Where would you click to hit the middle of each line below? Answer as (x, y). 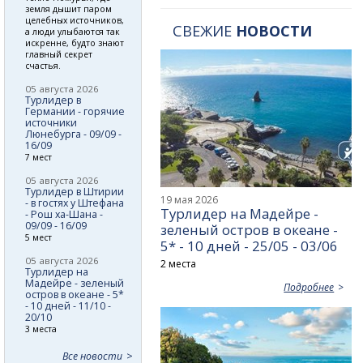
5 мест (38, 237)
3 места (41, 329)
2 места (179, 263)
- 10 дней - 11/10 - (68, 305)
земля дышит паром (68, 9)
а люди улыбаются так (73, 31)
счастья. (43, 65)
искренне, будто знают (75, 43)
